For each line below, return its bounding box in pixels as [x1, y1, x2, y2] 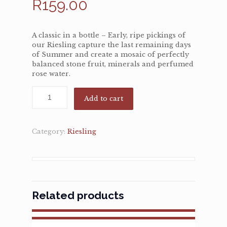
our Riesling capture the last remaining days [32, 41, 191, 49]
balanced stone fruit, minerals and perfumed [32, 60, 194, 68]
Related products [32, 189, 124, 202]
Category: [32, 127, 67, 136]
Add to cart [84, 94, 123, 103]
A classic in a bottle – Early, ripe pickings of [32, 31, 185, 40]
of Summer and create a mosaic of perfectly [32, 50, 189, 59]
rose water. [32, 69, 70, 78]
